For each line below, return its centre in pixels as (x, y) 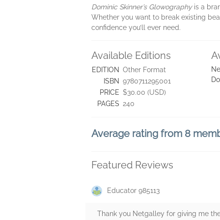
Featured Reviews (132, 165)
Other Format (144, 70)
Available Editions (131, 55)
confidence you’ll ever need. (136, 27)
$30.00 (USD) (144, 92)
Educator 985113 (133, 191)
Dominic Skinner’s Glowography (142, 7)
